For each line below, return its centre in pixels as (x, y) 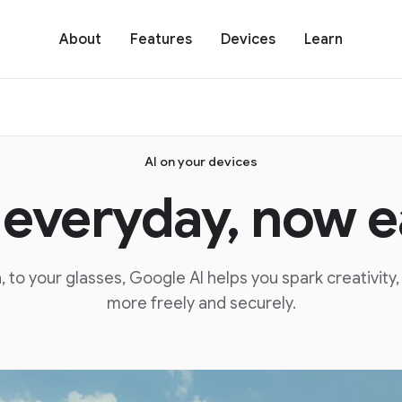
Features (161, 39)
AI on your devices (201, 162)
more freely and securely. (201, 303)
